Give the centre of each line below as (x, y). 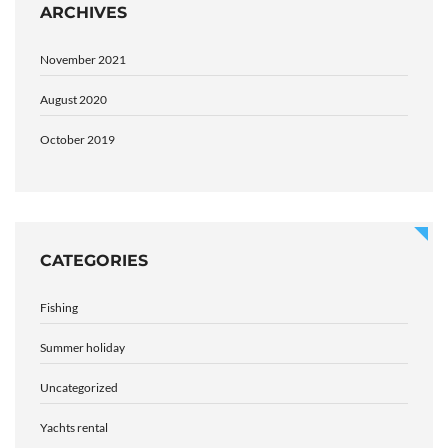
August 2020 (73, 100)
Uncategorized (79, 388)
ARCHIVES (83, 13)
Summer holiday (82, 348)
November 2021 (83, 60)
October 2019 (77, 140)
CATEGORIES (94, 261)
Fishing (59, 308)
